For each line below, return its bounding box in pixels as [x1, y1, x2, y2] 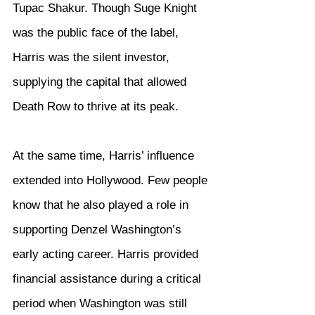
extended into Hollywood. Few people [13, 174, 211, 187]
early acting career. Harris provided [13, 247, 202, 261]
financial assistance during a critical [13, 272, 205, 285]
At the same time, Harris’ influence [13, 149, 198, 162]
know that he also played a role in [13, 198, 192, 212]
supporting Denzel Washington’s [13, 223, 185, 236]
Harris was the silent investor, [13, 51, 173, 64]
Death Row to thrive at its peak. [13, 100, 179, 113]
